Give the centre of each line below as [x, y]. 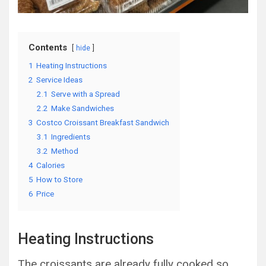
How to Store [59, 179]
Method [65, 151]
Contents [48, 47]
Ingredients [71, 137]
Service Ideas [59, 80]
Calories [50, 165]
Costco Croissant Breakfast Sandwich [103, 122]
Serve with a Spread [85, 94]
